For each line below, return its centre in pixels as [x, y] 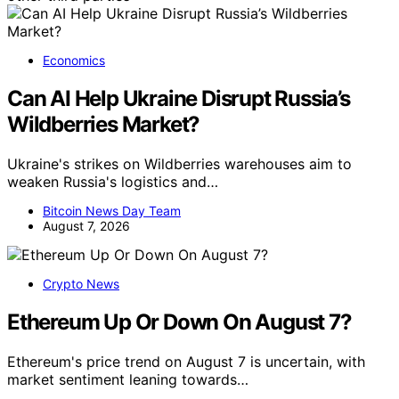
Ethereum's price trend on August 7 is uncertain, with [186, 361]
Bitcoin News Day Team [112, 210]
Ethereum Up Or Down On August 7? [179, 322]
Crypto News [81, 283]
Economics [74, 60]
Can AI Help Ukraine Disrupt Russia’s [179, 98]
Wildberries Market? [104, 124]
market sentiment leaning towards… [128, 379]
